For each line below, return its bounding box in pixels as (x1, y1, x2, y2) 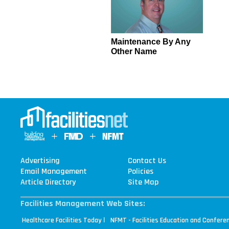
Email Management (20, 166, 87, 177)
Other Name (111, 47, 157, 56)
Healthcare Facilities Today (21, 216, 102, 225)
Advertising (20, 155, 60, 167)
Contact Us (128, 155, 167, 167)
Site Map (128, 177, 159, 188)
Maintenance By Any (111, 37, 191, 47)
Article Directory (20, 177, 76, 188)
